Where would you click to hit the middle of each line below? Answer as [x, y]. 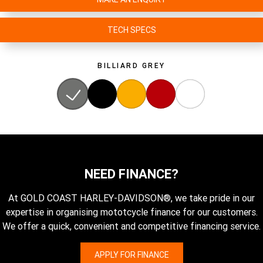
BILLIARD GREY [131, 65]
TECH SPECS [131, 30]
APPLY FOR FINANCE [131, 255]
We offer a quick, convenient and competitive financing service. [131, 226]
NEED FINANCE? [131, 174]
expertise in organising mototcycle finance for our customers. [131, 212]
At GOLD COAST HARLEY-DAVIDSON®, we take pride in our [131, 198]
